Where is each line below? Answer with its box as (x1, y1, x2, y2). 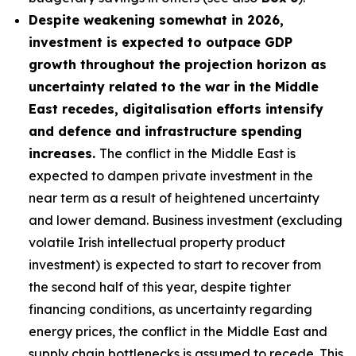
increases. (29, 145, 99, 161)
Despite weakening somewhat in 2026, (29, 12, 284, 28)
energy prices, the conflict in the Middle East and (29, 323, 327, 339)
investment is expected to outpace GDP (29, 34, 292, 50)
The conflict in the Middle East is (99, 145, 296, 161)
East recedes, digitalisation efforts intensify (29, 101, 323, 117)
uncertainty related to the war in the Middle (29, 79, 319, 95)
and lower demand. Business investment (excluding (29, 212, 342, 228)
